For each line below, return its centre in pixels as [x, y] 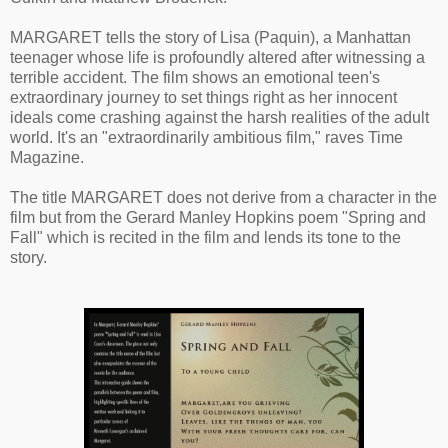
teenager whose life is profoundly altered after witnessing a [217, 57]
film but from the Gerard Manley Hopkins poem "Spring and [218, 217]
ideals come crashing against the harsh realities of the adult [219, 117]
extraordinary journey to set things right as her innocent [203, 97]
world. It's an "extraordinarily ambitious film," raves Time [206, 137]
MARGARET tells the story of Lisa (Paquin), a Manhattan [210, 37]
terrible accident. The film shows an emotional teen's [195, 77]
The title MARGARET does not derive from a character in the [223, 197]
